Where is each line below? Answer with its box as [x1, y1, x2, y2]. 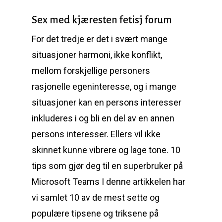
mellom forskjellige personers [32, 65, 150, 76]
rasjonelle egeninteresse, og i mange [32, 81, 176, 92]
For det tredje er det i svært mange [32, 34, 167, 44]
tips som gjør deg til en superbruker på [32, 161, 183, 171]
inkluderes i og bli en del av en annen [32, 113, 174, 123]
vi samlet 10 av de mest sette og [32, 192, 160, 203]
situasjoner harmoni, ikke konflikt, [32, 50, 162, 60]
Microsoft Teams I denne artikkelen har [32, 176, 185, 187]
